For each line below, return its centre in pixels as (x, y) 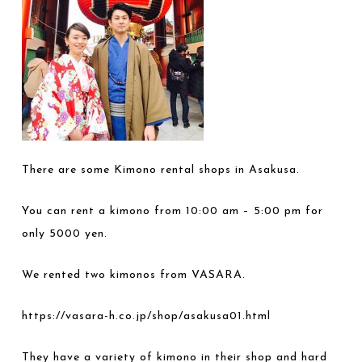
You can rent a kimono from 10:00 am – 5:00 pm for (173, 211)
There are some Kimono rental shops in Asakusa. (161, 170)
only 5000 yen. (65, 234)
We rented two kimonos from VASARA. (134, 275)
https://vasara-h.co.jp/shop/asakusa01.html (147, 316)
